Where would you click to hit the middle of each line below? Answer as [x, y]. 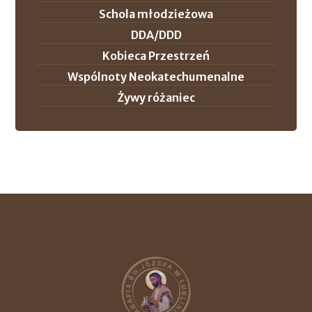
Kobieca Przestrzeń [156, 55]
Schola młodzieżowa [156, 14]
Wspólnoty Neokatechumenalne [156, 76]
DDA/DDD [156, 34]
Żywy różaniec [156, 97]
